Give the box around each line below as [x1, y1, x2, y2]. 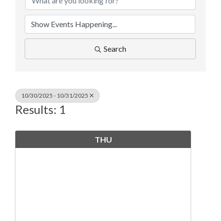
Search [103, 43, 126, 53]
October [84, 151, 122, 163]
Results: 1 [15, 102, 66, 116]
